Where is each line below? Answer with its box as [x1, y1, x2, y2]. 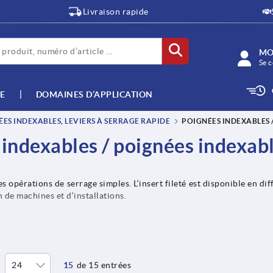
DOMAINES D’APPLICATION [35, 89, 153, 99]
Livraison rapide [82, 7, 149, 16]
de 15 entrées [76, 260, 132, 271]
